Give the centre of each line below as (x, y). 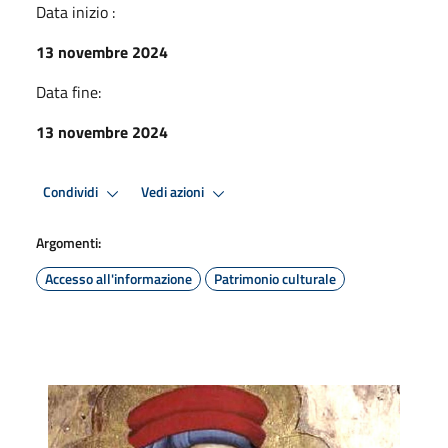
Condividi (72, 192)
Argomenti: (68, 242)
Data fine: (68, 91)
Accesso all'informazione (118, 278)
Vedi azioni (174, 192)
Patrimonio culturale (275, 278)
